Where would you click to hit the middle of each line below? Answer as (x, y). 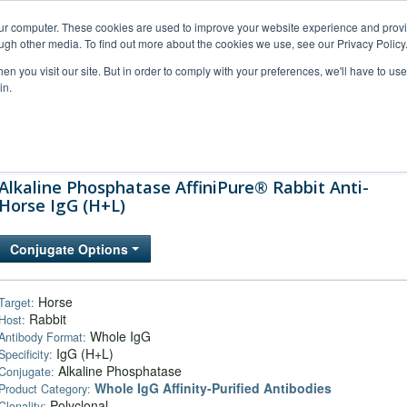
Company (326, 144)
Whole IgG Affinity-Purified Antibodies (213, 388)
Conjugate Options (71, 249)
